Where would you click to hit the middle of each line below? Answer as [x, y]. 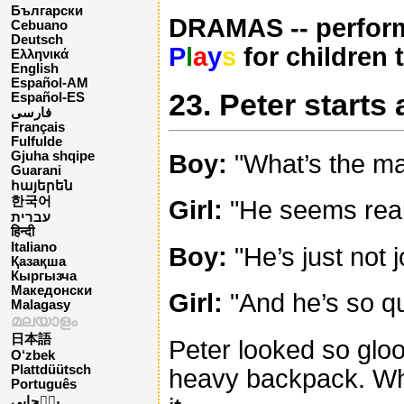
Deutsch [37, 40]
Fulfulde [37, 142]
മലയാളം [44, 321]
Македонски [51, 291]
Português [44, 385]
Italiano [34, 248]
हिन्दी [23, 232]
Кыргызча [44, 276]
